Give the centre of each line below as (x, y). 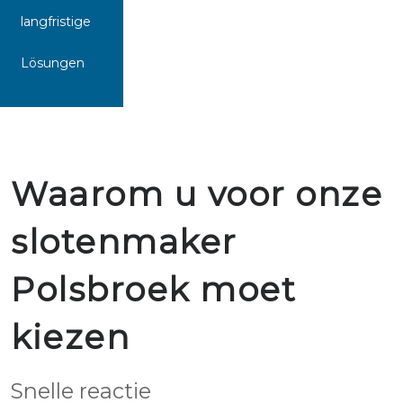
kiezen (70, 337)
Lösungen (53, 63)
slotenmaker (124, 242)
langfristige (56, 22)
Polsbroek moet (153, 289)
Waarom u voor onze (197, 194)
